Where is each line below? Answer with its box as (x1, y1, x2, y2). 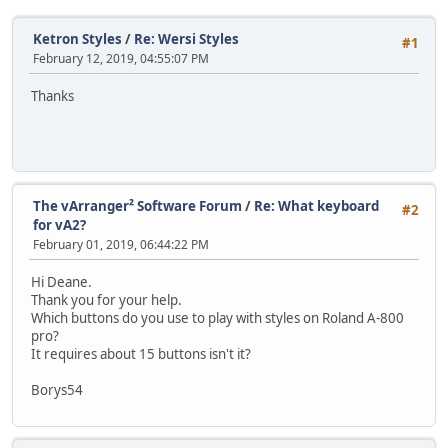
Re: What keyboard (254, 197, 379, 215)
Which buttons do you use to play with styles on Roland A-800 (31, 309, 404, 328)
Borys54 (31, 381, 83, 400)
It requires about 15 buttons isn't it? (31, 345, 251, 364)
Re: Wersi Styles (134, 30, 239, 48)
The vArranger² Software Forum (33, 197, 242, 215)
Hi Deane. (31, 273, 92, 292)
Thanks (31, 87, 74, 106)
